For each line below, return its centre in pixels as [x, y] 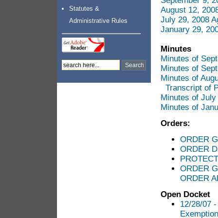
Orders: [175, 123]
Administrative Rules [98, 21]
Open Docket [187, 194]
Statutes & [84, 9]
